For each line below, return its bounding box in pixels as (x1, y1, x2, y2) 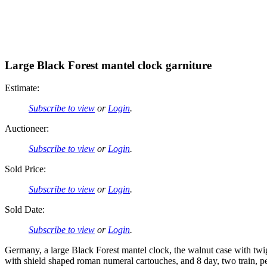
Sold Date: (5, 204, 45, 215)
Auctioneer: (5, 123, 49, 134)
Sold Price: (5, 164, 46, 175)
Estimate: (5, 83, 39, 94)
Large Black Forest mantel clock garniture (5, 58, 212, 72)
